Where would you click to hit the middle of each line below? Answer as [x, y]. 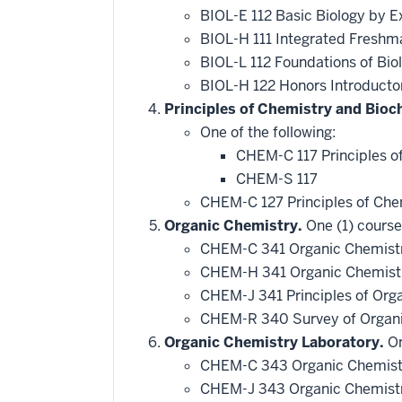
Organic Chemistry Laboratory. [274, 342]
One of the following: [268, 132]
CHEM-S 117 [277, 179]
